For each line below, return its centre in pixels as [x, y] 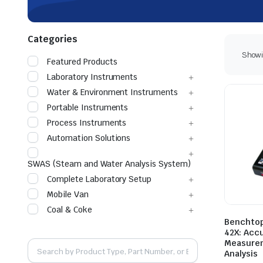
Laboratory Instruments [92, 77]
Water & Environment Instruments [113, 92]
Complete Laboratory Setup [100, 179]
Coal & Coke [70, 210]
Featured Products [82, 62]
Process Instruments [87, 123]
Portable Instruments [88, 108]
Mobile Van [68, 195]
